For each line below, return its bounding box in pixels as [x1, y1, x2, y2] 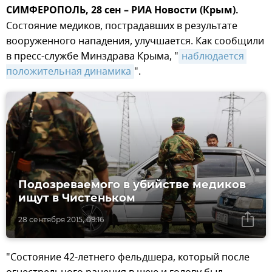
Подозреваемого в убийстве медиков [18, 178, 246, 192]
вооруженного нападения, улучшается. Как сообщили [6, 34, 264, 49]
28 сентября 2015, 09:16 [18, 215, 104, 225]
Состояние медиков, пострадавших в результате [6, 19, 237, 34]
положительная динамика [6, 64, 131, 80]
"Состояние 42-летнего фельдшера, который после [6, 250, 250, 265]
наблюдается [182, 49, 244, 64]
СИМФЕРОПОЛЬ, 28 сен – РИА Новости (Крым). [6, 3, 241, 19]
